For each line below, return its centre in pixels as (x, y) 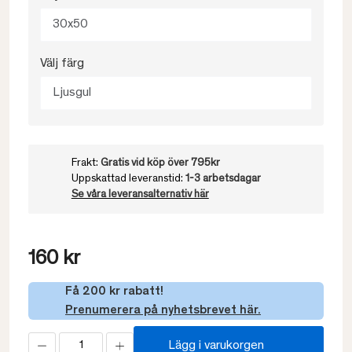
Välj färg (62, 64)
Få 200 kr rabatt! (114, 291)
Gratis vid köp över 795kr (160, 163)
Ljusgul (72, 93)
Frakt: (86, 163)
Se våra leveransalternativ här (140, 195)
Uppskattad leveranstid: (128, 179)
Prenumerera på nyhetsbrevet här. (163, 310)
